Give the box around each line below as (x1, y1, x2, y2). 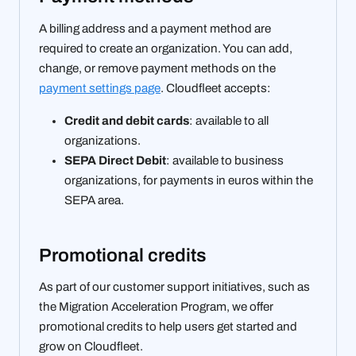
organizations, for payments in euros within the (64, 173, 313, 187)
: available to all (189, 114, 269, 127)
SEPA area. (64, 193, 124, 207)
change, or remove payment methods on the (39, 61, 276, 75)
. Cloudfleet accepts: (161, 81, 271, 95)
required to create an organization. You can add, (39, 41, 292, 55)
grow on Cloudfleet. (39, 340, 143, 354)
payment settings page (39, 81, 161, 95)
